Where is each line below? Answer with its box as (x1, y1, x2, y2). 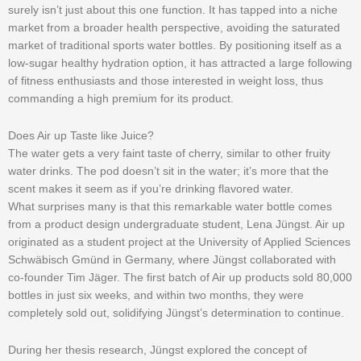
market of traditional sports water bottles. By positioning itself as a (8, 39, 342, 52)
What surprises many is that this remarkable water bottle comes (8, 201, 332, 214)
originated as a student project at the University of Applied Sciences (8, 236, 351, 249)
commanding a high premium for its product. (8, 93, 234, 106)
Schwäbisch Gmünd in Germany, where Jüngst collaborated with (8, 254, 336, 267)
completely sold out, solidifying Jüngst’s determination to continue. (8, 307, 344, 320)
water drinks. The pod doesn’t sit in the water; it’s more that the (8, 165, 329, 178)
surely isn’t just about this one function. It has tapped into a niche (8, 4, 338, 17)
